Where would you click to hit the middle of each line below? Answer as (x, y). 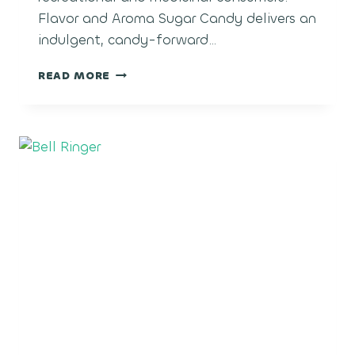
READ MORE (74, 76)
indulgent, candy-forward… (127, 40)
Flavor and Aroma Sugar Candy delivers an (177, 19)
